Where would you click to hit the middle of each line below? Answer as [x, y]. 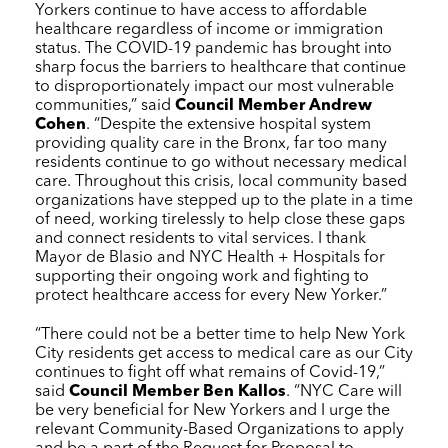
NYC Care [337, 391]
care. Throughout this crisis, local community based [221, 181]
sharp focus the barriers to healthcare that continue [220, 67]
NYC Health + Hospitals [274, 257]
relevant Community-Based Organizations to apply [219, 429]
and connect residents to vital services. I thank [200, 238]
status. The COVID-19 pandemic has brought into [213, 48]
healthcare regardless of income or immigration [209, 29]
